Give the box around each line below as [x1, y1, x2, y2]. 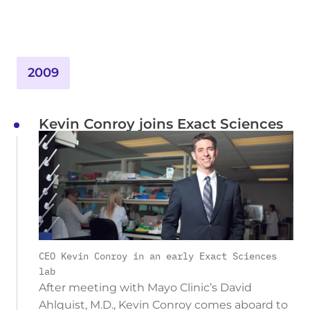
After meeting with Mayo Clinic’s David [39, 280, 252, 294]
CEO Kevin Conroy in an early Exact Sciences [39, 249, 277, 262]
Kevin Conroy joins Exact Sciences [39, 116, 283, 133]
